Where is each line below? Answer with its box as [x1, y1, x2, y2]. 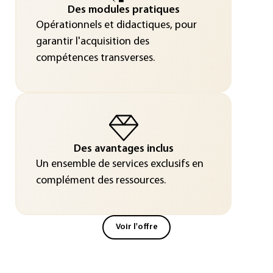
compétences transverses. [35, 52, 155, 64]
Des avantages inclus [73, 143, 174, 155]
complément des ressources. [35, 174, 166, 186]
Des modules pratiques [67, 4, 180, 16]
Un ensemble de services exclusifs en [35, 158, 204, 170]
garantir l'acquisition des [35, 35, 149, 48]
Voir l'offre [115, 222, 158, 232]
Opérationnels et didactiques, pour [35, 19, 197, 31]
